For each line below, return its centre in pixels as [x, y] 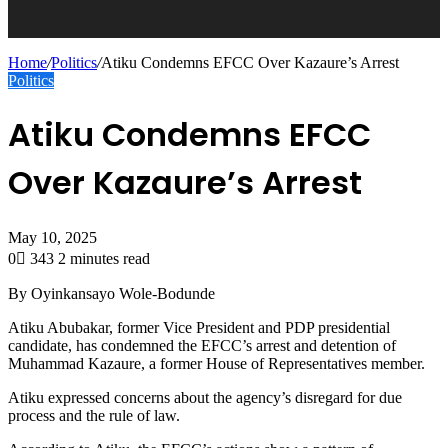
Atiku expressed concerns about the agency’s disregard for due [205, 397]
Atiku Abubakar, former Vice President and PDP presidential [199, 327]
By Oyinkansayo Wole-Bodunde [111, 293]
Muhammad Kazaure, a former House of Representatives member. [216, 363]
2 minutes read [104, 258]
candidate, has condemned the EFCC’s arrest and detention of [202, 345]
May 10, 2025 [52, 237]
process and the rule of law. [94, 415]
